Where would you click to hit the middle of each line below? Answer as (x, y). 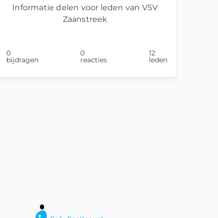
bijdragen (23, 60)
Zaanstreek (85, 19)
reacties (94, 60)
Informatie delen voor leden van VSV (85, 7)
